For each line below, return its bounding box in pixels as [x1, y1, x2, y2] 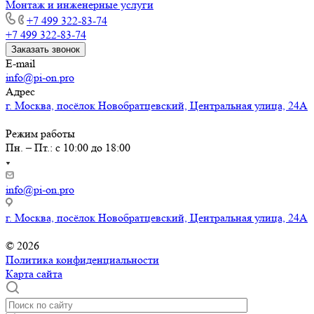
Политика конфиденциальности [6, 252, 159, 266]
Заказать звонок [11, 43, 80, 55]
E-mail [6, 56, 35, 70]
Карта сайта [6, 266, 62, 280]
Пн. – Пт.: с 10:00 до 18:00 [6, 140, 130, 154]
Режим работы [6, 126, 75, 140]
